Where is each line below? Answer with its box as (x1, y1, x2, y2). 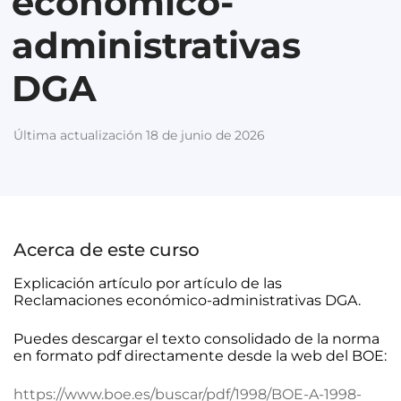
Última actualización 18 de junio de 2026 (13, 127, 265, 143)
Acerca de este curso (13, 239, 200, 260)
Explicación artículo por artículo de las (13, 275, 282, 292)
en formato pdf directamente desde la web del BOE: (13, 347, 387, 364)
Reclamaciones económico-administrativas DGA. (13, 292, 361, 309)
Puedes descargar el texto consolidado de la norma (13, 330, 380, 347)
